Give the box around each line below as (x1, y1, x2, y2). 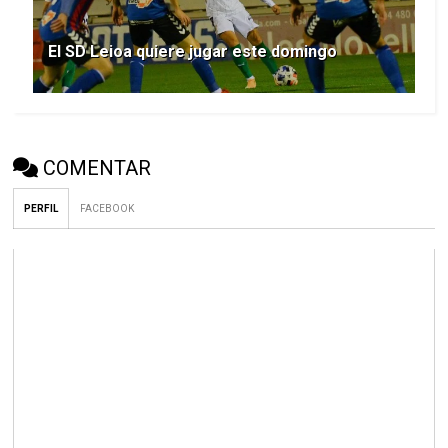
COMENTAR (43, 156, 152, 181)
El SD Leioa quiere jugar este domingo (48, 42, 338, 62)
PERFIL (24, 203, 59, 215)
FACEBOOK (80, 203, 135, 215)
